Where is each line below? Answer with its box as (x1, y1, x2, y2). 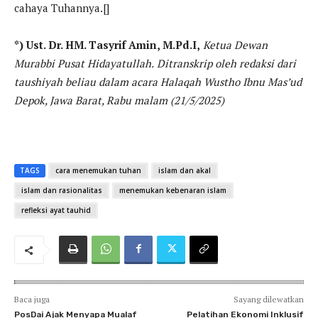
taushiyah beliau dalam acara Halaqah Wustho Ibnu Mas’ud (14, 75, 302, 89)
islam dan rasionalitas (21, 185, 102, 196)
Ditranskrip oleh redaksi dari (157, 56, 296, 71)
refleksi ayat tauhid (21, 205, 91, 216)
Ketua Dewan (203, 38, 268, 53)
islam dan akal (158, 165, 211, 176)
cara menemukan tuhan (55, 165, 141, 176)
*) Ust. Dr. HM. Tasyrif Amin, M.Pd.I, (14, 38, 200, 53)
